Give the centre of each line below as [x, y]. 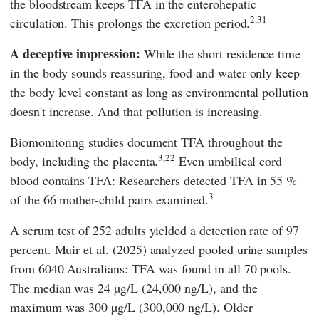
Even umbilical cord [229, 161]
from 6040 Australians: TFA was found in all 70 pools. [151, 268]
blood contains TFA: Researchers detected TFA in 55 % [154, 180]
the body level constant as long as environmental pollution [159, 91]
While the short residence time [220, 53]
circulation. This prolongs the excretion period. [130, 22]
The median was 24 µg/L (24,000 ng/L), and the [134, 287]
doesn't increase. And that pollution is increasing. [137, 111]
